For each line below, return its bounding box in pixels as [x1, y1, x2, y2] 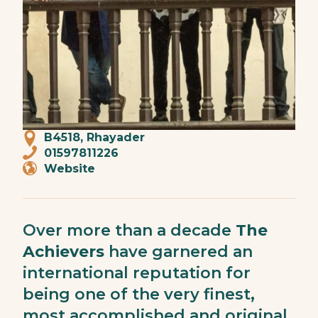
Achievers [23, 242, 104, 261]
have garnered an [104, 242, 253, 261]
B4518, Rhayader [44, 131, 145, 144]
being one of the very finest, [23, 285, 255, 304]
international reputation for [23, 263, 251, 283]
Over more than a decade [23, 221, 236, 240]
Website [44, 162, 95, 175]
